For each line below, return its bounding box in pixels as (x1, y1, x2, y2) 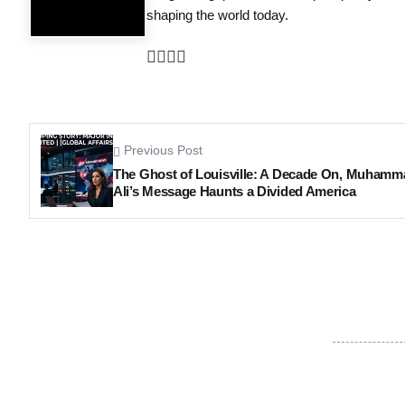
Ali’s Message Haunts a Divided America (113, 184, 356, 200)
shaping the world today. (146, 7, 288, 24)
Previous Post (124, 144, 202, 158)
